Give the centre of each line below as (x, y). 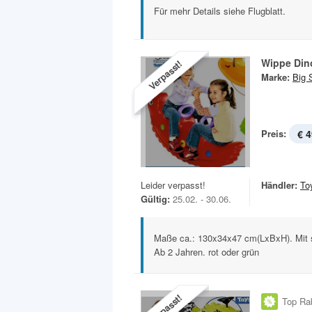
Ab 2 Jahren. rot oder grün (206, 252)
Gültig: (155, 199)
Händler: (279, 185)
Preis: (274, 134)
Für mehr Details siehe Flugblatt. (220, 11)
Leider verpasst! (173, 185)
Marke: (275, 77)
